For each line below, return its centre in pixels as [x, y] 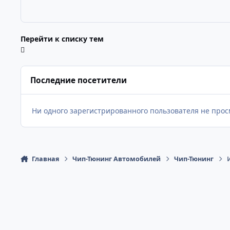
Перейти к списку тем [62, 39]
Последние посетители [79, 80]
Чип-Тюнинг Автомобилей [117, 159]
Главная [45, 159]
